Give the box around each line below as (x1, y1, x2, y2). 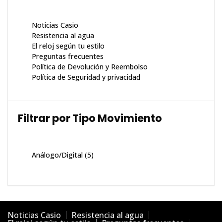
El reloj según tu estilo (32, 41, 105, 51)
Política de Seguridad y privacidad (32, 72, 140, 82)
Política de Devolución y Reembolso (32, 62, 148, 72)
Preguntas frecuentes (32, 52, 104, 61)
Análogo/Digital (32, 150, 83, 160)
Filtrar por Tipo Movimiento (18, 111, 162, 126)
